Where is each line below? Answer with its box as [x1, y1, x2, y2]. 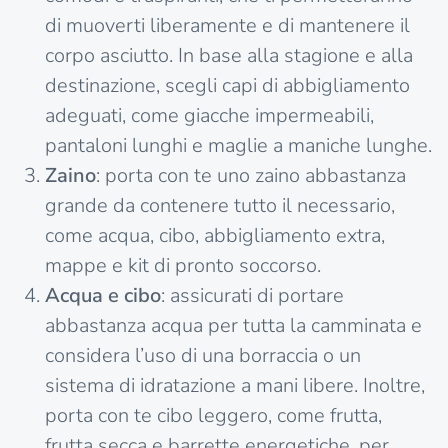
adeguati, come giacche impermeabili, [45, 102, 374, 130]
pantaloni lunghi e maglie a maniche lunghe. [45, 132, 432, 160]
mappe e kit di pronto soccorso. [45, 252, 321, 280]
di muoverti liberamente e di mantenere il [45, 12, 410, 40]
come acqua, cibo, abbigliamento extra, [45, 222, 385, 250]
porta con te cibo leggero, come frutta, [45, 402, 382, 430]
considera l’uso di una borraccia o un [45, 342, 361, 370]
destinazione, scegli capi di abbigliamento [45, 72, 410, 100]
